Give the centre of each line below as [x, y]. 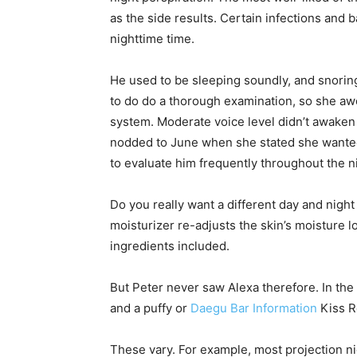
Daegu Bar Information [254, 308]
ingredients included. [170, 246]
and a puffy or [150, 308]
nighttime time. [152, 39]
